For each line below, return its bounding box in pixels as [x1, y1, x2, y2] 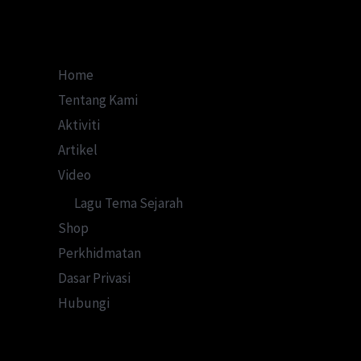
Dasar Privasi [58, 269, 131, 288]
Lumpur [148, 20, 196, 39]
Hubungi [58, 294, 110, 313]
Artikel [58, 140, 98, 159]
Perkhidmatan [58, 244, 141, 263]
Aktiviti [58, 115, 100, 134]
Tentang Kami [58, 90, 138, 109]
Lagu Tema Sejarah [74, 194, 183, 213]
